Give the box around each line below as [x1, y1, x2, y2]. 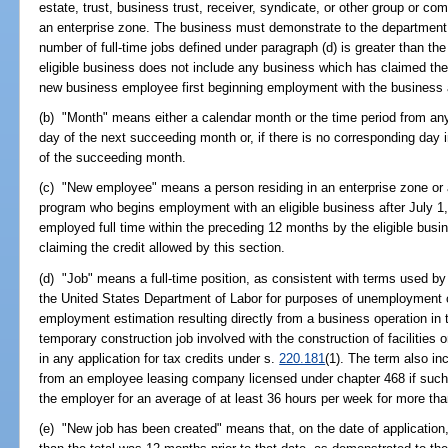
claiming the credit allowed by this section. [39, 240, 286, 256]
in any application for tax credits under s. [39, 350, 280, 366]
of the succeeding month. [39, 150, 187, 166]
